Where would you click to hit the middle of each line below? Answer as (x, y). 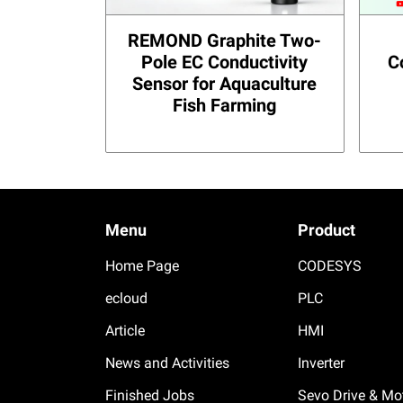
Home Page (142, 265)
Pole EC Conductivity (225, 62)
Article (125, 330)
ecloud (126, 298)
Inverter (321, 363)
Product (326, 229)
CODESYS (329, 265)
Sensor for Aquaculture (225, 83)
